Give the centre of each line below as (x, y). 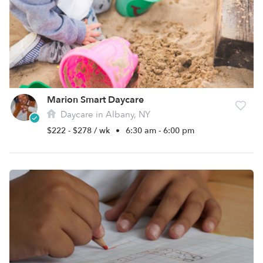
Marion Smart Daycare (95, 100)
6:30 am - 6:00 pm (160, 131)
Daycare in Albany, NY (104, 114)
